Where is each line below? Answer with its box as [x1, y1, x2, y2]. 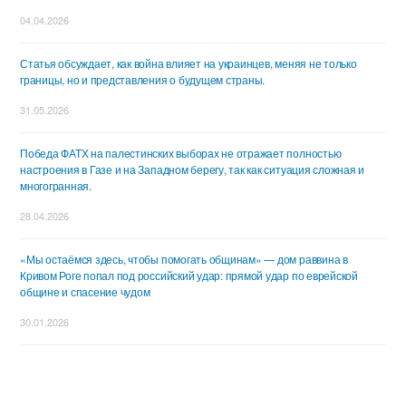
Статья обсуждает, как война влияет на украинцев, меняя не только [20, 55, 357, 72]
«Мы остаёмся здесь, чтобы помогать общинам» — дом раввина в [20, 251, 348, 267]
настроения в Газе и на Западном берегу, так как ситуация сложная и [20, 161, 365, 178]
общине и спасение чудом [20, 284, 150, 300]
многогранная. [20, 178, 92, 194]
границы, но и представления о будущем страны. [20, 72, 266, 88]
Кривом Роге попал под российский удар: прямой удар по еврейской [20, 267, 358, 284]
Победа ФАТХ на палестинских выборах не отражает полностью [20, 145, 342, 161]
